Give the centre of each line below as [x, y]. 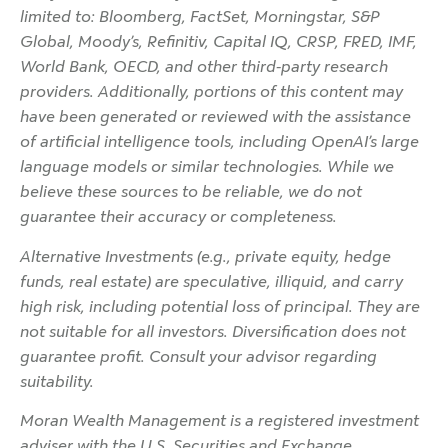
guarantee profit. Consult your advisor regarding [198, 356]
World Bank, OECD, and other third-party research [204, 67]
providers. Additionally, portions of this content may [211, 92]
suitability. [57, 381]
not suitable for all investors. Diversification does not [213, 331]
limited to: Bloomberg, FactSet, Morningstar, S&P [200, 17]
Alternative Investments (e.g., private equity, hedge [205, 256]
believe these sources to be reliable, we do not [191, 192]
